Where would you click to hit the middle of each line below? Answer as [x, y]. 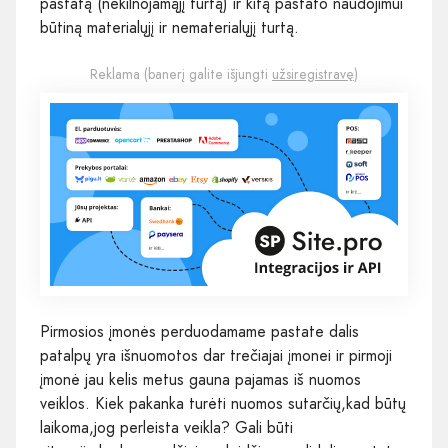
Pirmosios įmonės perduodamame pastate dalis [199, 331]
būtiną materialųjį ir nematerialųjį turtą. [169, 27]
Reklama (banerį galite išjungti [181, 74]
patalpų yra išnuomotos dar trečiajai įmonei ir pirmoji [216, 355]
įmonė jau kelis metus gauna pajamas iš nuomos [200, 379]
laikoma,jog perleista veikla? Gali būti [166, 427]
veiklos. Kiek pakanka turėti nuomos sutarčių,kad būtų [223, 403]
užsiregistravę [313, 74]
